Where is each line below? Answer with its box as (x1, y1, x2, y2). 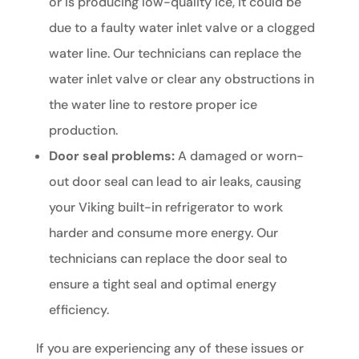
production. (48, 121, 118, 139)
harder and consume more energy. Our (48, 224, 278, 241)
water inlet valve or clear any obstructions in (48, 70, 314, 87)
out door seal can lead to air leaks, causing (48, 172, 301, 190)
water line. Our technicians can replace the (48, 44, 301, 62)
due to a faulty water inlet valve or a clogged (48, 18, 315, 36)
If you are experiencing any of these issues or (35, 339, 304, 357)
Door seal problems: (48, 147, 175, 164)
